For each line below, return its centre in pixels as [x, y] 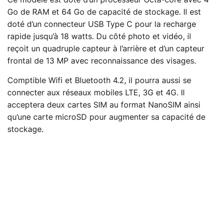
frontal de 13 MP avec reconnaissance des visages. [102, 61]
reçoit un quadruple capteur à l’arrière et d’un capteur [106, 49]
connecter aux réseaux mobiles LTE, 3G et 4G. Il [96, 93]
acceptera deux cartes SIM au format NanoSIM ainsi [104, 105]
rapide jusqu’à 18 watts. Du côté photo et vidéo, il [99, 36]
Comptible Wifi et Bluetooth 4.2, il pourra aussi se [99, 80]
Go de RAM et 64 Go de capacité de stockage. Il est [104, 12]
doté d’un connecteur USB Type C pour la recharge [102, 24]
